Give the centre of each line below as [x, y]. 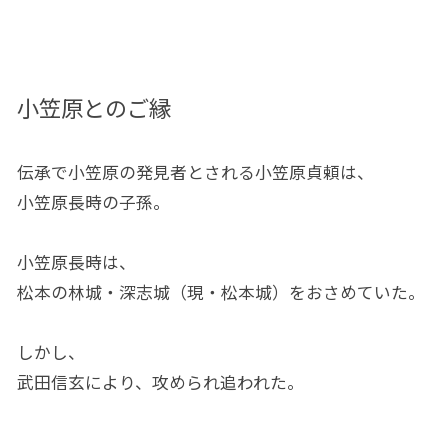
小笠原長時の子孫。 [93, 202]
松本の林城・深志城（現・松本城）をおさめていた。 [220, 292]
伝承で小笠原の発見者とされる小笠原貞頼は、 [195, 172]
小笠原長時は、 [76, 262]
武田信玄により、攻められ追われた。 [160, 382]
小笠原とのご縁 [93, 107]
